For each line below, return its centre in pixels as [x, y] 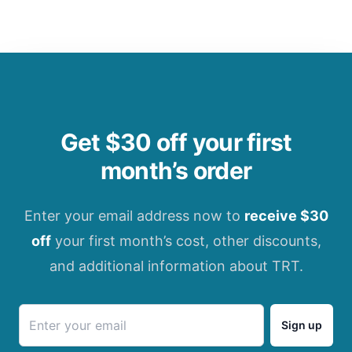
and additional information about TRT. [176, 266]
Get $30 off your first [176, 142]
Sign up [302, 325]
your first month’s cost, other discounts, [186, 241]
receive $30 [286, 216]
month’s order [176, 170]
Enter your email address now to [132, 216]
